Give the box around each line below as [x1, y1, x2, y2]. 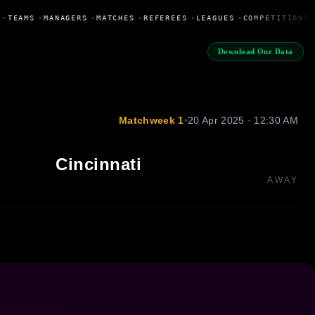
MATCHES [94, 13, 133, 22]
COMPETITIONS [240, 13, 307, 22]
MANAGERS [41, 13, 86, 22]
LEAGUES [193, 13, 233, 22]
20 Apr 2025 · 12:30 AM [187, 114, 298, 126]
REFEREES [141, 13, 186, 22]
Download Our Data [217, 47, 293, 56]
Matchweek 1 [119, 114, 184, 126]
